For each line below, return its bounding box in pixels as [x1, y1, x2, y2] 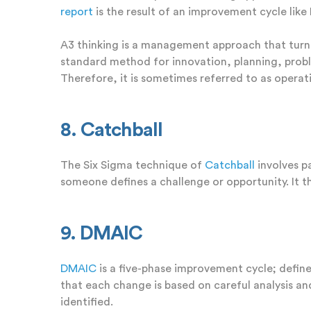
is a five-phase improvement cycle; [96, 262, 279, 274]
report [60, 6, 93, 17]
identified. [60, 296, 113, 308]
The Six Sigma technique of [60, 159, 205, 171]
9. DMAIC [60, 223, 142, 243]
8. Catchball [60, 119, 162, 140]
